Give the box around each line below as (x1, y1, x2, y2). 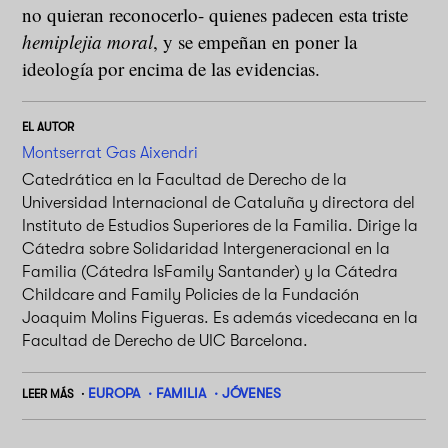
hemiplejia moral (22, 28, 154, 54)
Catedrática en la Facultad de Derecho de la (22, 169, 348, 189)
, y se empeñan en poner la (153, 28, 358, 54)
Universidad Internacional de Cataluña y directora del (22, 192, 416, 212)
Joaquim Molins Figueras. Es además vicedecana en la (22, 307, 419, 327)
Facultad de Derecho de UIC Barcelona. (22, 330, 309, 350)
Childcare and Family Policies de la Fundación (22, 284, 360, 304)
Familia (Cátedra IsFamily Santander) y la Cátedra (22, 261, 399, 281)
